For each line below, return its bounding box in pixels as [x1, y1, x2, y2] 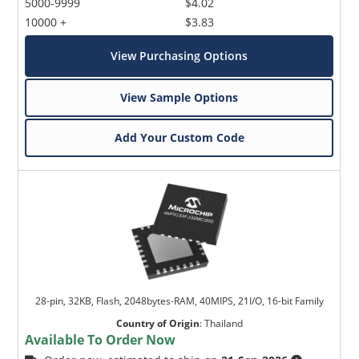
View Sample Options [120, 89, 239, 105]
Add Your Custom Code [114, 129, 244, 145]
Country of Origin [115, 316, 200, 330]
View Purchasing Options [111, 47, 248, 63]
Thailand [204, 316, 243, 330]
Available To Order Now [25, 330, 176, 349]
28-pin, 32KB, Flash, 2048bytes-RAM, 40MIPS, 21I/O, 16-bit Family [34, 293, 324, 308]
